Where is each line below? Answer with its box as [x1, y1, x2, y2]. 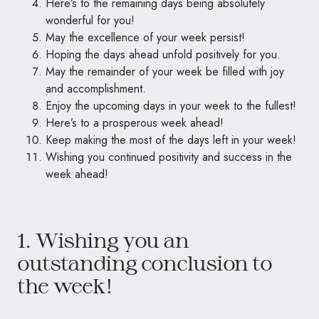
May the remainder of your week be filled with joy [46, 63, 284, 80]
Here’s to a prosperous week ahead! [46, 114, 224, 131]
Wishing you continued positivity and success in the [46, 148, 292, 165]
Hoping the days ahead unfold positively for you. [46, 46, 281, 63]
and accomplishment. [46, 80, 146, 97]
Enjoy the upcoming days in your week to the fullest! [46, 97, 296, 114]
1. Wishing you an [17, 227, 189, 252]
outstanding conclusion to [17, 250, 273, 275]
